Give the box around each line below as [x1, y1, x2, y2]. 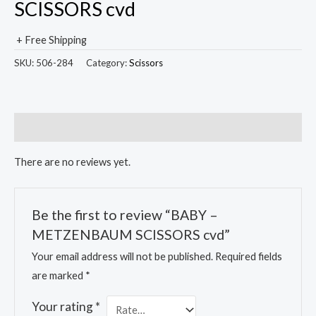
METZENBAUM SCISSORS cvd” [32, 226, 231, 243]
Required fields [215, 250, 283, 262]
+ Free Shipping [16, 33, 87, 46]
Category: [86, 57, 129, 69]
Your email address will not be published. [32, 250, 214, 262]
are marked [32, 269, 86, 281]
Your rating [32, 298, 96, 314]
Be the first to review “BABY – [32, 206, 219, 223]
